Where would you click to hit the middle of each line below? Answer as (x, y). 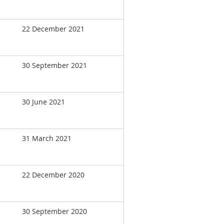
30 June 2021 (43, 102)
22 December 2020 (53, 175)
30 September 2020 (54, 211)
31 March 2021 (47, 138)
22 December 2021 (53, 29)
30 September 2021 (54, 65)
